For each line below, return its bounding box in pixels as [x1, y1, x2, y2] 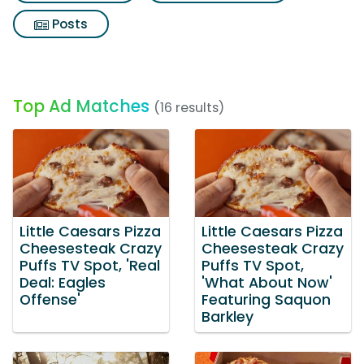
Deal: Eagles [19, 272, 106, 292]
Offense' [19, 289, 80, 310]
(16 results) [154, 98, 224, 117]
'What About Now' [201, 272, 332, 292]
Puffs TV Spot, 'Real [19, 255, 160, 275]
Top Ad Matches [13, 94, 149, 118]
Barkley [201, 306, 253, 327]
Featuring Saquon [201, 289, 331, 310]
